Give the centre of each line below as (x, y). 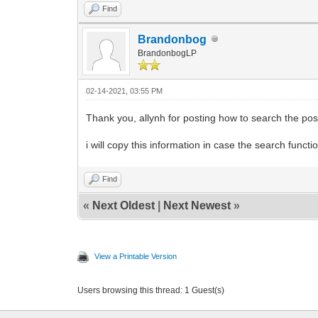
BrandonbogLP (168, 53)
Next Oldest (124, 205)
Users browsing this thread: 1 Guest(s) (151, 290)
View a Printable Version (136, 256)
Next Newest (197, 205)
